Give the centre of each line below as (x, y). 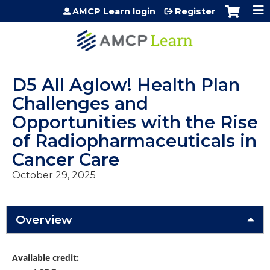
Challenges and (80, 104)
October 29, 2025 (54, 175)
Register (195, 11)
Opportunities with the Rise (135, 122)
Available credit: (47, 258)
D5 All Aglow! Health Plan (126, 85)
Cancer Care (66, 160)
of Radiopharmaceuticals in (134, 141)
